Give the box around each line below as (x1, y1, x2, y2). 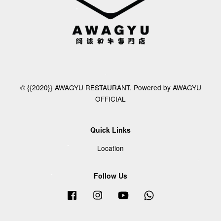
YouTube (130, 189, 157, 199)
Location (97, 143, 124, 153)
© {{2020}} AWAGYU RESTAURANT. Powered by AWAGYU (20, 82, 201, 92)
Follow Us (94, 171, 127, 181)
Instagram (105, 189, 136, 199)
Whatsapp (156, 189, 187, 199)
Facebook (79, 189, 110, 199)
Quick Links (90, 124, 131, 135)
